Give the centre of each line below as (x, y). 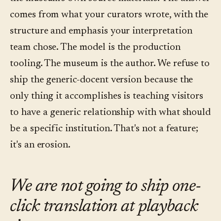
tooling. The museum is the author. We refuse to (110, 64)
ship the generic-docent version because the (102, 80)
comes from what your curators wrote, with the (109, 15)
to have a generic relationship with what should (110, 113)
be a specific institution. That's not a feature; (104, 129)
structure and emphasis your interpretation (101, 31)
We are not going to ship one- (106, 187)
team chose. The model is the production (95, 48)
